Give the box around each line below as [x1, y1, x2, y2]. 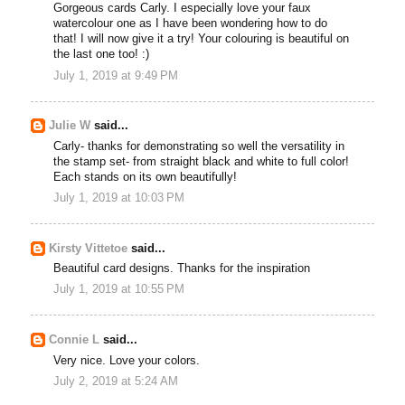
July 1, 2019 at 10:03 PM [53, 192, 185, 205]
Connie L [49, 334, 100, 347]
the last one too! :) [53, 48, 150, 61]
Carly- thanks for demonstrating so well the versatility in [53, 139, 345, 153]
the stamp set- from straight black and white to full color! [53, 155, 350, 168]
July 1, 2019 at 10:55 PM [53, 283, 185, 297]
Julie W [49, 119, 91, 133]
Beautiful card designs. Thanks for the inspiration [53, 262, 311, 276]
